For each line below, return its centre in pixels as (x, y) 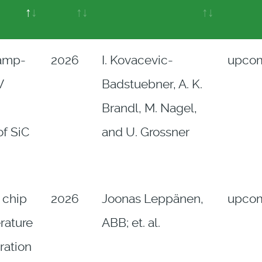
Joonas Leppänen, (152, 199)
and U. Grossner (145, 132)
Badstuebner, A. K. (152, 85)
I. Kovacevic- (137, 61)
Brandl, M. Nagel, (149, 108)
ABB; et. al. (131, 223)
